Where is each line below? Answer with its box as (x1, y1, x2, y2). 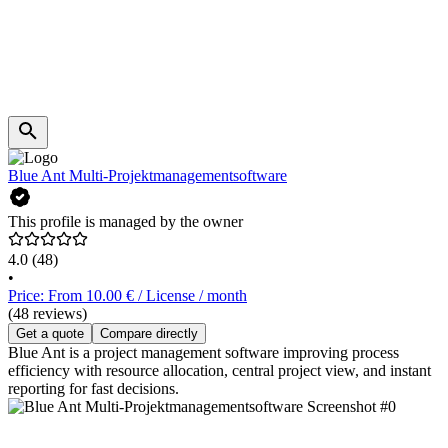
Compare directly (100, 326, 198, 342)
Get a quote (16, 326, 84, 342)
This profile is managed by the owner (8, 213, 243, 231)
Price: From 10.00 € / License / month (8, 287, 247, 305)
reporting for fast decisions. (8, 380, 179, 398)
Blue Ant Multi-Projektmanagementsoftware (8, 167, 287, 185)
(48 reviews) (8, 305, 87, 323)
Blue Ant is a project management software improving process (8, 344, 399, 362)
